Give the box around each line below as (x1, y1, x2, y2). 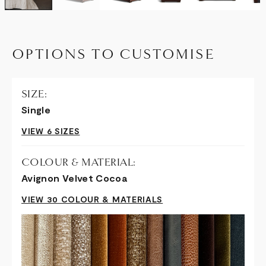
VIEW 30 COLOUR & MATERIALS (21, 194, 163, 204)
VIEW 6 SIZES (21, 125, 80, 136)
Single (21, 103, 51, 115)
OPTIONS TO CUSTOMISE (12, 45, 214, 63)
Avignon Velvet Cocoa (21, 172, 128, 183)
